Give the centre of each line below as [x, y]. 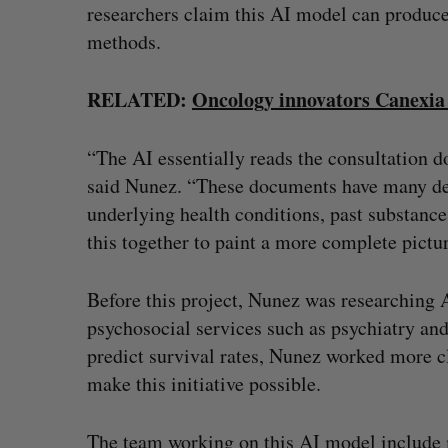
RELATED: [139, 99]
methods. [124, 41]
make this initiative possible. [204, 383]
